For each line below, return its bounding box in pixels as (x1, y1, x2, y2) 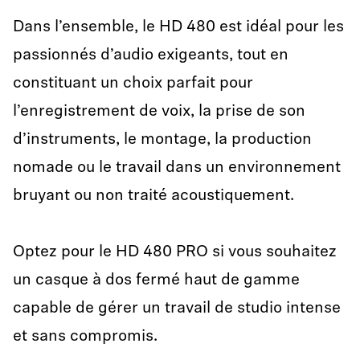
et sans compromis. (13, 329, 157, 345)
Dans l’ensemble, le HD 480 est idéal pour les (13, 19, 344, 35)
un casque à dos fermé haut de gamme (13, 272, 300, 288)
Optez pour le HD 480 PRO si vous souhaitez (13, 244, 337, 260)
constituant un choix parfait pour (13, 76, 253, 92)
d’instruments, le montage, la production (13, 132, 312, 148)
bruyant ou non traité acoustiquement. (13, 188, 294, 204)
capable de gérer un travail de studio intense (13, 301, 341, 317)
